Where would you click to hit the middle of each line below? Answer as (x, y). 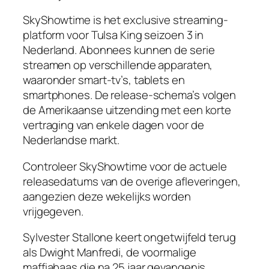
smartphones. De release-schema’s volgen (130, 95)
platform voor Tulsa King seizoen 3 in (113, 35)
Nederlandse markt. (71, 140)
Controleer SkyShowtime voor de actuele (125, 166)
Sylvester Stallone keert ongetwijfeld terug (129, 237)
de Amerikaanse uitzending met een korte (127, 110)
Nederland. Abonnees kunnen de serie (119, 50)
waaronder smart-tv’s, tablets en (104, 80)
